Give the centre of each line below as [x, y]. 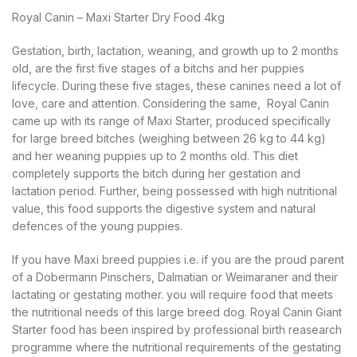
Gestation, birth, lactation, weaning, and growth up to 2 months [175, 51]
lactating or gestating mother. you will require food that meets [173, 294]
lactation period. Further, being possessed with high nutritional [175, 191]
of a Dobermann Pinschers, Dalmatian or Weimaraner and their [175, 277]
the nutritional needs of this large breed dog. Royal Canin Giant [177, 312]
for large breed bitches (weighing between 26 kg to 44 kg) [169, 138]
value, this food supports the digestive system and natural [164, 208]
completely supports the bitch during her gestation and [156, 173]
